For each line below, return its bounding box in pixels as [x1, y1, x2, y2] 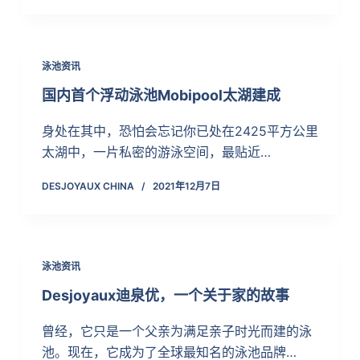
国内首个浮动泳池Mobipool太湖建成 [41, 86, 280, 104]
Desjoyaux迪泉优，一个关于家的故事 [41, 286, 289, 304]
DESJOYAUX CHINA [41, 179, 134, 192]
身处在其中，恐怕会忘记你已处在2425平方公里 [41, 122, 318, 139]
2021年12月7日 [152, 179, 220, 192]
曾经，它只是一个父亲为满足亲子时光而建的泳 [41, 322, 312, 339]
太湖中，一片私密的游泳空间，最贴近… [41, 143, 271, 160]
